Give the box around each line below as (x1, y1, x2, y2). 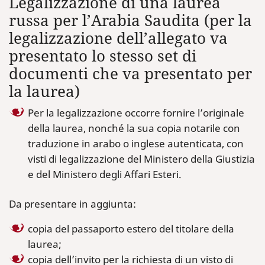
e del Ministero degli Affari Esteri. (28, 167, 182, 181)
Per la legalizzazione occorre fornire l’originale (28, 106, 244, 119)
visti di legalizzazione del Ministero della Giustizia (28, 152, 255, 166)
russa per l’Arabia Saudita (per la (9, 10, 252, 31)
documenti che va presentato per (9, 63, 252, 84)
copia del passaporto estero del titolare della (28, 222, 234, 235)
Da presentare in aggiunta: (9, 197, 136, 211)
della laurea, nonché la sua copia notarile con (28, 121, 240, 135)
